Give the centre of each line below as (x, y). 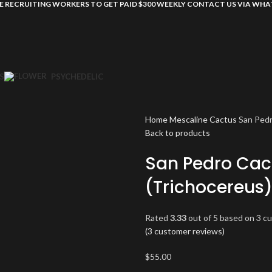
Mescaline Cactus (204, 119)
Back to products (178, 133)
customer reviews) (189, 231)
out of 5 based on (221, 218)
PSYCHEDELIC (77, 76)
